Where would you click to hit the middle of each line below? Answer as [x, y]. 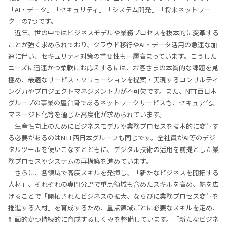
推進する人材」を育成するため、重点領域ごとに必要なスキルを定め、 [113, 208]
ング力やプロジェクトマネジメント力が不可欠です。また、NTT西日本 [112, 91]
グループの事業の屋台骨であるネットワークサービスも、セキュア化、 [113, 103]
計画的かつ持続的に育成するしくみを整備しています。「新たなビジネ [113, 219]
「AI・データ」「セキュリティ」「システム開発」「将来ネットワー [109, 10]
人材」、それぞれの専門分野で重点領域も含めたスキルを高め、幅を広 [113, 184]
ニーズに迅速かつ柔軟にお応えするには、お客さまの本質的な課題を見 [113, 68]
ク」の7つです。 [33, 21]
